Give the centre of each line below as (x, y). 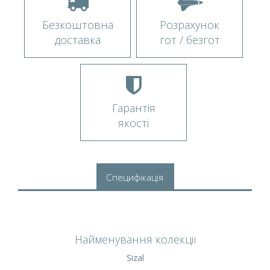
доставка (77, 39)
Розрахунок (190, 24)
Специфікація (134, 177)
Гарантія (133, 108)
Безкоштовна (77, 24)
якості (133, 123)
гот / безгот (190, 39)
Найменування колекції (135, 239)
